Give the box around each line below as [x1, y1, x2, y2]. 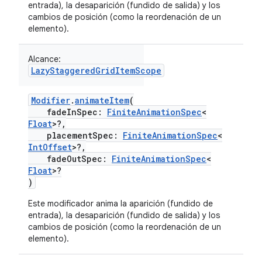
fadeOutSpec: [28, 153, 112, 164]
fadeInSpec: [28, 106, 107, 118]
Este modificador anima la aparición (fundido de [28, 198, 213, 209]
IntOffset [28, 142, 72, 153]
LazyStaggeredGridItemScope [31, 65, 161, 76]
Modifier [31, 95, 70, 106]
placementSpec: [28, 130, 123, 141]
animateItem [75, 95, 129, 106]
